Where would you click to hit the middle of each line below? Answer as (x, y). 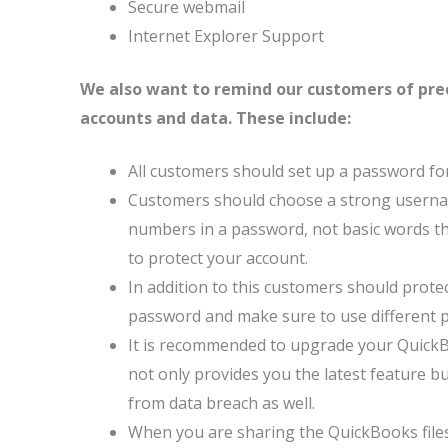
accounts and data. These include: (215, 118)
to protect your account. (218, 258)
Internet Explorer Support (226, 36)
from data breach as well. (221, 403)
